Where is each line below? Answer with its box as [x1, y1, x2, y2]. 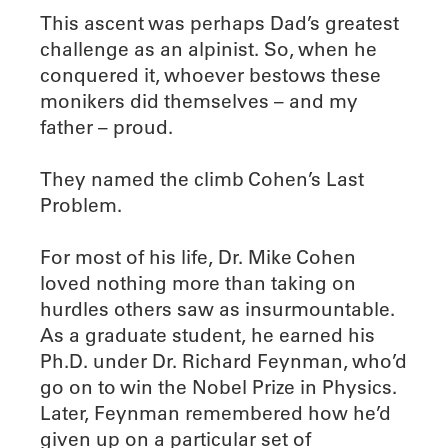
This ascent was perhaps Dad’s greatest [40, 10, 399, 35]
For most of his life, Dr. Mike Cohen [40, 244, 356, 269]
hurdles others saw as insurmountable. [40, 296, 395, 321]
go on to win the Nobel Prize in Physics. [40, 374, 397, 399]
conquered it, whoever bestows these [40, 62, 381, 87]
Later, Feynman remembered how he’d [40, 400, 391, 425]
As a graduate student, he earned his [40, 322, 375, 347]
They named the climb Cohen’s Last [40, 166, 364, 191]
